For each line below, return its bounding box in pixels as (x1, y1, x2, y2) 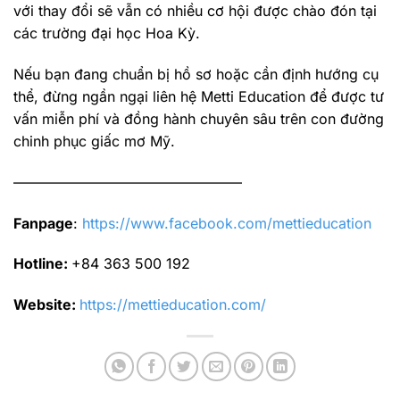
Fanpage (13, 213, 73, 232)
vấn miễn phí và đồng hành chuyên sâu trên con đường (13, 109, 384, 128)
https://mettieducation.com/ (79, 296, 266, 314)
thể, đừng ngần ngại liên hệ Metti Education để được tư (13, 87, 384, 105)
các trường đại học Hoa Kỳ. (13, 24, 200, 43)
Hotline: (13, 254, 71, 273)
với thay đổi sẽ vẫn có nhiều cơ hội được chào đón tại (13, 2, 377, 21)
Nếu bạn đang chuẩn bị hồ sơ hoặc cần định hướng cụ (13, 64, 379, 83)
